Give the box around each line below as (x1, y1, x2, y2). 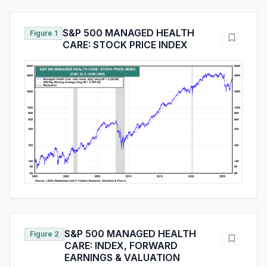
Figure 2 (30, 229, 59, 238)
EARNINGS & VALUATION (64, 251, 180, 263)
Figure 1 (30, 29, 57, 38)
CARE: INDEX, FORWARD (64, 239, 178, 252)
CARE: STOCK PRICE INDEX (63, 39, 188, 51)
